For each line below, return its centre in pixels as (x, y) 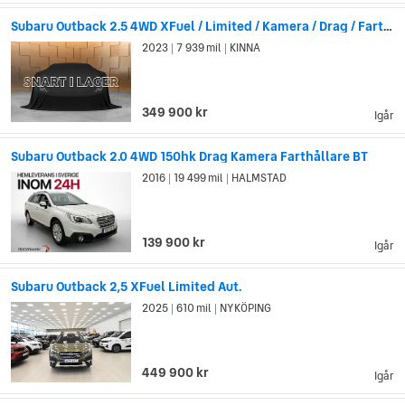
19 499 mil (199, 179)
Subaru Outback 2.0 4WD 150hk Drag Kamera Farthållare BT (189, 157)
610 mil (194, 308)
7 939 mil (199, 48)
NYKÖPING (245, 308)
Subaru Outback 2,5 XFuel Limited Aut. (126, 287)
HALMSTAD (259, 179)
